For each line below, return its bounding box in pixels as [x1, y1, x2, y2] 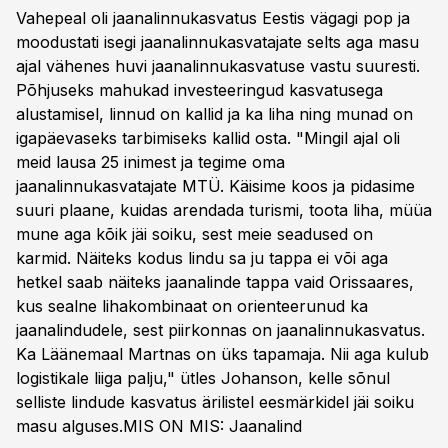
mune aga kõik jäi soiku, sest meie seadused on [16, 224, 373, 244]
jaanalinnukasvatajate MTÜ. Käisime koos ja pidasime [16, 176, 415, 196]
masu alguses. [16, 416, 123, 436]
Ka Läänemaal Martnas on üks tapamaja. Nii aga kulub [16, 344, 429, 364]
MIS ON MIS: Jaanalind [123, 416, 302, 436]
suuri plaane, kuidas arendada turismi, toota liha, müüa [16, 200, 432, 220]
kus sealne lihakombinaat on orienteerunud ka [16, 296, 368, 316]
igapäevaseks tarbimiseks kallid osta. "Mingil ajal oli [16, 128, 400, 148]
